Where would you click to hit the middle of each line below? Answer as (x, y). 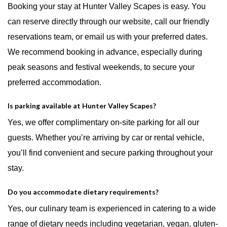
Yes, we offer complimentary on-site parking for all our (103, 123)
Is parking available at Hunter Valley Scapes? (82, 106)
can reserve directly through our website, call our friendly (108, 21)
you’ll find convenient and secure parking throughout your (110, 153)
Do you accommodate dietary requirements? (83, 192)
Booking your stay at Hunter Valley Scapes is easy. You (107, 6)
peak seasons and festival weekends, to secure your (101, 67)
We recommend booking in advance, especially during (105, 52)
